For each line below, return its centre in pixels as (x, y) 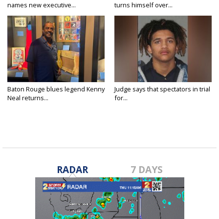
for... (121, 98)
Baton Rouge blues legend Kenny (56, 89)
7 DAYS (147, 169)
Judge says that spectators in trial (162, 89)
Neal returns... (28, 98)
